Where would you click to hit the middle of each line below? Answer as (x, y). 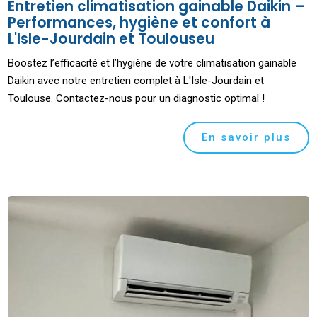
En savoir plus (246, 137)
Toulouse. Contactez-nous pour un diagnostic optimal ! (137, 98)
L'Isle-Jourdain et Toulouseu (111, 39)
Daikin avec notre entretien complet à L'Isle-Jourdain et (136, 80)
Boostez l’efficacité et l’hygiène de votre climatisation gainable (152, 63)
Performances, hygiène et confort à (139, 22)
